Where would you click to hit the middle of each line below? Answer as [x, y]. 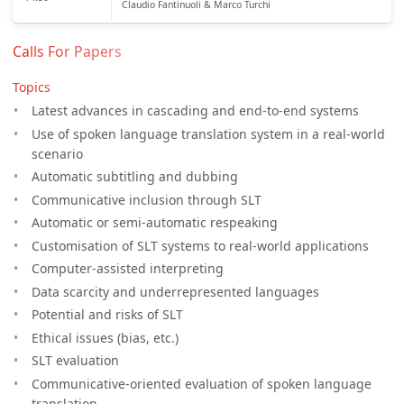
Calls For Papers [67, 52]
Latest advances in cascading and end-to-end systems [195, 111]
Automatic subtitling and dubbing [135, 177]
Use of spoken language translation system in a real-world [208, 133]
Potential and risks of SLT [107, 315]
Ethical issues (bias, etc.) [105, 337]
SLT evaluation [75, 361]
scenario [57, 153]
